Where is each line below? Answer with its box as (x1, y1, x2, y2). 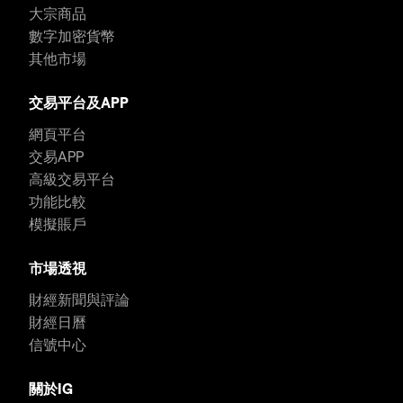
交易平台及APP (29, 94, 129, 112)
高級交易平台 (29, 170, 115, 188)
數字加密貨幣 (29, 27, 115, 45)
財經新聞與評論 (29, 291, 130, 309)
